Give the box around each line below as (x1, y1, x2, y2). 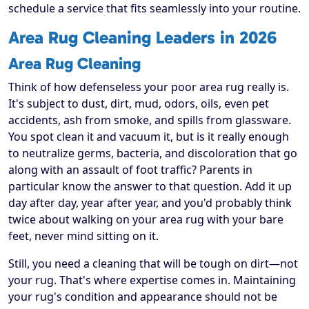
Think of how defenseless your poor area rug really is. (8, 79, 289, 95)
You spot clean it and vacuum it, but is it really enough (8, 129, 289, 145)
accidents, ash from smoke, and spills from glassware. (8, 112, 291, 128)
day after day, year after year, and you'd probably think (8, 195, 292, 211)
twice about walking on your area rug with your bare (8, 212, 283, 228)
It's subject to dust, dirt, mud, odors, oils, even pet (8, 96, 269, 112)
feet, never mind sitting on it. (8, 228, 159, 244)
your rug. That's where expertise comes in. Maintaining (8, 272, 296, 288)
